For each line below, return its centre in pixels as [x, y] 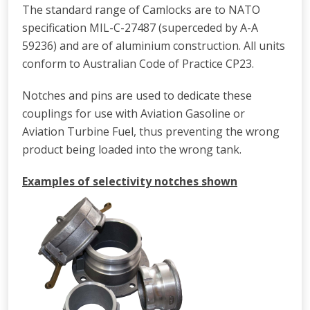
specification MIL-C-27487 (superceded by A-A [140, 28]
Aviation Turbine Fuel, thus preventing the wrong [151, 132]
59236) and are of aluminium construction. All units [154, 46]
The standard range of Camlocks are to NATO [141, 10]
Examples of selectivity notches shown [130, 182]
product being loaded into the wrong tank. [132, 150]
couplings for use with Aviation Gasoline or [134, 114]
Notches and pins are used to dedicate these [137, 96]
